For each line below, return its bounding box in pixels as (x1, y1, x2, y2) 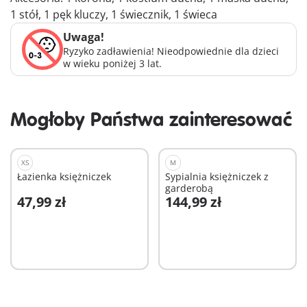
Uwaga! (63, 29, 104, 45)
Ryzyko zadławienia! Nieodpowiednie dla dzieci (63, 45, 279, 58)
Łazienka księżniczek (17, 170, 111, 184)
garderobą (165, 182, 213, 195)
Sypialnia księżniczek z (165, 170, 269, 184)
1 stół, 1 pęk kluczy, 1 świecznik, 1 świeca (10, 7, 217, 23)
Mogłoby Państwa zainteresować (10, 108, 292, 133)
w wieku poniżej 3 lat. (63, 57, 162, 71)
